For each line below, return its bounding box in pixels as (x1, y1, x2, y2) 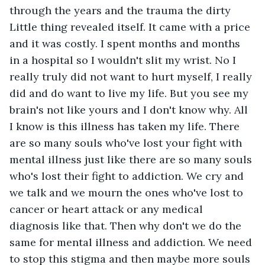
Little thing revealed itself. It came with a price (9, 20, 253, 34)
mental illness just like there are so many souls (9, 152, 255, 166)
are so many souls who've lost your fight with (9, 135, 245, 150)
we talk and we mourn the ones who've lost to (9, 185, 246, 199)
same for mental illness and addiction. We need (9, 235, 255, 249)
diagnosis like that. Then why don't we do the (9, 218, 244, 232)
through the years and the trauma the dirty (9, 3, 234, 17)
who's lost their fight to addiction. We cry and (9, 169, 247, 183)
